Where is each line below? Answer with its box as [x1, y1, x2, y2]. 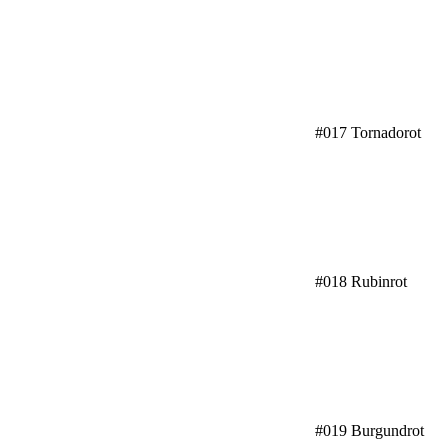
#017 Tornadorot [314, 124, 421, 141]
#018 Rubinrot [314, 273, 407, 290]
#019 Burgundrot [314, 422, 424, 439]
